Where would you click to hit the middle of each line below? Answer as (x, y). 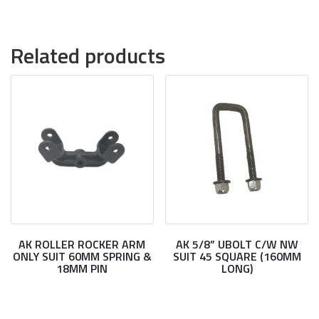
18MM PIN (82, 268)
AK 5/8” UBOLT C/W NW (237, 244)
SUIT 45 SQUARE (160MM (237, 256)
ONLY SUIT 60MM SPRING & (82, 256)
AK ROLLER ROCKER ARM (82, 244)
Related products (88, 56)
